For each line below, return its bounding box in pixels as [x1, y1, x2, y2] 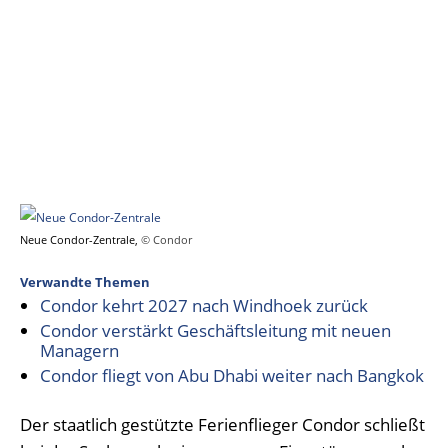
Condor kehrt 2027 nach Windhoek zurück [40, 294, 368, 317]
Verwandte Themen [20, 273, 150, 291]
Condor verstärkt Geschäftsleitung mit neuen [40, 319, 391, 342]
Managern [40, 339, 119, 362]
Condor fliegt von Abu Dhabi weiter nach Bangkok [40, 364, 424, 387]
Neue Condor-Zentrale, [20, 232, 141, 247]
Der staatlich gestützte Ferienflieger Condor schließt [20, 413, 425, 436]
